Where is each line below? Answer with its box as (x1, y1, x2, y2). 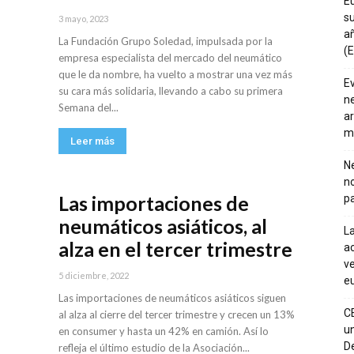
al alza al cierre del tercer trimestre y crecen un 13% (58, 308, 295, 322)
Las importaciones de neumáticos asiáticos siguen (58, 292, 286, 305)
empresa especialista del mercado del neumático (58, 51, 282, 65)
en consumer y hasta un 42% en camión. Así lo (58, 325, 269, 338)
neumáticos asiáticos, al (58, 214, 267, 239)
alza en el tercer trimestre (58, 237, 292, 262)
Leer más (70, 135, 115, 148)
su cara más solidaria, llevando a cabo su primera (58, 85, 283, 98)
